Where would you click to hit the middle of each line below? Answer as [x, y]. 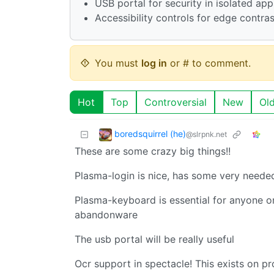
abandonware [106, 214]
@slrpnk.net [206, 134]
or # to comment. [209, 63]
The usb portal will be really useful [154, 239]
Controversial [176, 102]
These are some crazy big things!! [153, 151]
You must [118, 63]
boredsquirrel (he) [150, 133]
